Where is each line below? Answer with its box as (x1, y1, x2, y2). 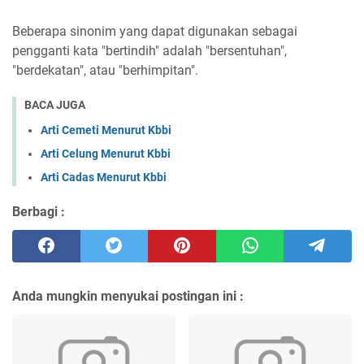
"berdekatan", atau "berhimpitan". (12, 63, 198, 78)
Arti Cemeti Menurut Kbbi (41, 123, 171, 136)
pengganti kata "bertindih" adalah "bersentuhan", (12, 43, 287, 58)
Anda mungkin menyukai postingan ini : (12, 288, 244, 304)
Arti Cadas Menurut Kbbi (41, 170, 167, 184)
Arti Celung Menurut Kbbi (41, 146, 171, 160)
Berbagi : (12, 203, 65, 219)
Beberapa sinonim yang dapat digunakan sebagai (12, 24, 297, 39)
